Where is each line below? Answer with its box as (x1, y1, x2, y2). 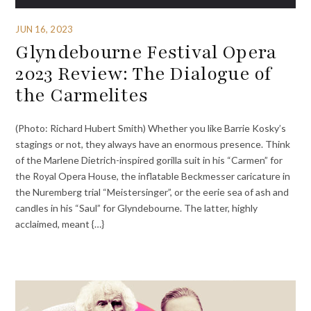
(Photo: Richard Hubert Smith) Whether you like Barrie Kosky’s (15, 121, 287, 134)
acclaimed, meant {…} (15, 217, 105, 230)
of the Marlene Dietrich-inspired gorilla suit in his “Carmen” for (15, 153, 283, 166)
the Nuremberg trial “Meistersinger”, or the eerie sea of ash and (15, 185, 289, 198)
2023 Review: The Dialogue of (15, 60, 272, 86)
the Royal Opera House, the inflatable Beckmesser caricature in (15, 169, 291, 182)
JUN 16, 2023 (15, 23, 73, 35)
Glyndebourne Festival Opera (15, 39, 277, 65)
